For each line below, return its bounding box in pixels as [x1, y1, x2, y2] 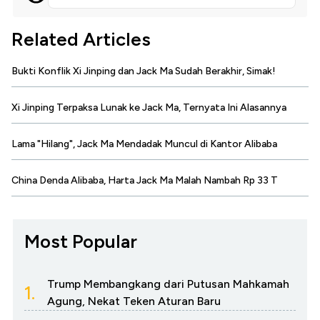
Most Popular [24, 230, 137, 254]
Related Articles [11, 28, 151, 51]
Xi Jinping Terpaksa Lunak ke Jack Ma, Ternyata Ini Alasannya [11, 101, 286, 114]
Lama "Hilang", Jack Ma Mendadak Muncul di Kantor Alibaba [11, 138, 277, 151]
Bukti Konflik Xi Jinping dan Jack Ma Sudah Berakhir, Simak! [11, 65, 276, 78]
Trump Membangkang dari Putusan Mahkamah [47, 277, 289, 291]
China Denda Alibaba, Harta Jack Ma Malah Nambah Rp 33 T [11, 174, 278, 187]
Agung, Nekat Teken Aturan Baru [47, 294, 221, 309]
